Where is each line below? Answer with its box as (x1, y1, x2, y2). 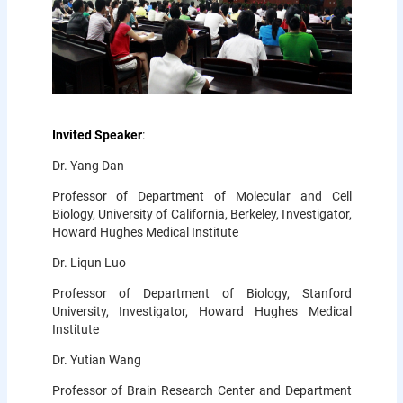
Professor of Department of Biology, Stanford (51, 285, 352, 300)
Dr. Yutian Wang (51, 352, 144, 367)
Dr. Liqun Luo (51, 255, 129, 270)
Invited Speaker (51, 127, 142, 142)
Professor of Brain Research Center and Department (51, 382, 352, 398)
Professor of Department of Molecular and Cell (51, 188, 352, 203)
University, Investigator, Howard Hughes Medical (51, 303, 352, 318)
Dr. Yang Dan (51, 157, 127, 173)
